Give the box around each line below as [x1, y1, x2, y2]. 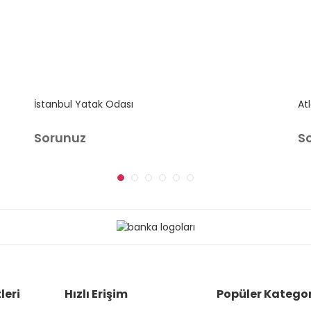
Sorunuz [34, 129, 86, 147]
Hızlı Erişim [64, 286, 128, 303]
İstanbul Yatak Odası [34, 97, 133, 112]
